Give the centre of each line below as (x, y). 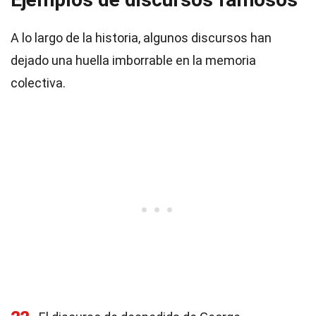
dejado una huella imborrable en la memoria (133, 60)
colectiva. (38, 83)
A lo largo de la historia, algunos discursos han (141, 38)
